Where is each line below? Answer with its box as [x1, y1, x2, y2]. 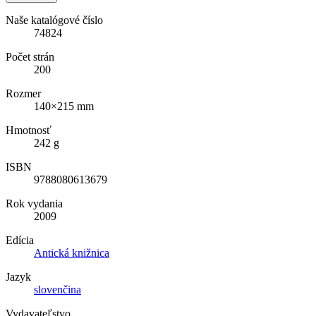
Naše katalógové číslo [6, 13, 103, 26]
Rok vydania [6, 197, 63, 209]
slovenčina [34, 283, 81, 296]
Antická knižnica [34, 246, 109, 259]
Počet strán [6, 50, 54, 63]
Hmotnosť [6, 123, 51, 136]
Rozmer [6, 87, 41, 99]
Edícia [6, 233, 34, 246]
